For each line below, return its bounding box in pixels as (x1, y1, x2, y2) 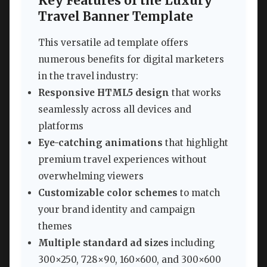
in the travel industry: (38, 70, 138, 82)
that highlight (163, 137, 228, 149)
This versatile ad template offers (38, 37, 188, 49)
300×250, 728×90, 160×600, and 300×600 (38, 254, 221, 266)
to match (178, 187, 220, 199)
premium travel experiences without (38, 154, 207, 166)
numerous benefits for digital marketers (38, 54, 224, 66)
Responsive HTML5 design (38, 87, 169, 99)
